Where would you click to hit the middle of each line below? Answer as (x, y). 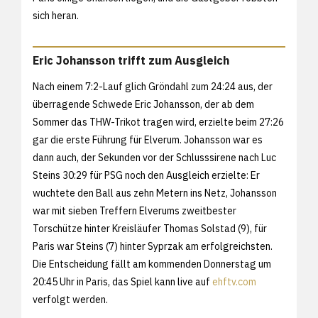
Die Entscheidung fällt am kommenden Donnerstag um (152, 264)
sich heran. (57, 16)
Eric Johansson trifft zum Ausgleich (131, 61)
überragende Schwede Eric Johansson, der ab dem (143, 105)
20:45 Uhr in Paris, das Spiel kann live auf (122, 282)
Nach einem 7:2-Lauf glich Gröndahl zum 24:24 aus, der (153, 87)
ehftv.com (234, 282)
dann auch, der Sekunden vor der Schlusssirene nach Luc (154, 158)
